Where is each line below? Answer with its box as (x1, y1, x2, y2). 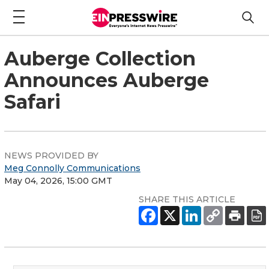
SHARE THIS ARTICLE (139, 193, 235, 205)
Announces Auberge (4, 68, 209, 92)
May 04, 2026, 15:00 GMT (4, 175, 112, 186)
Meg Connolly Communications (4, 162, 141, 174)
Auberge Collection (4, 46, 196, 70)
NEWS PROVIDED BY (4, 150, 98, 161)
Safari (4, 89, 61, 113)
